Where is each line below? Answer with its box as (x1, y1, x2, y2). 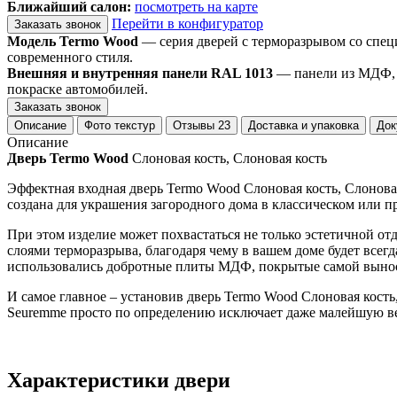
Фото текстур (84, 118, 155, 132)
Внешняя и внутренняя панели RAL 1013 (7, 65, 273, 81)
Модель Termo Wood (7, 33, 138, 49)
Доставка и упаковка (248, 118, 359, 132)
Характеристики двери (7, 368, 230, 392)
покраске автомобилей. (7, 81, 148, 97)
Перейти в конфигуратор (112, 15, 263, 31)
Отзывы (173, 118, 218, 132)
